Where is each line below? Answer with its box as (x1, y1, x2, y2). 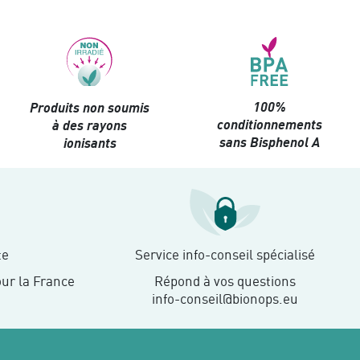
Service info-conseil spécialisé (135, 245, 315, 263)
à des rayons (52, 117, 128, 134)
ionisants (63, 134, 117, 152)
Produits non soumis (30, 99, 150, 117)
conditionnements (217, 116, 323, 133)
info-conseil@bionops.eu (152, 289, 298, 307)
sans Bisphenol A (219, 133, 321, 151)
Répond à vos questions (154, 272, 296, 289)
